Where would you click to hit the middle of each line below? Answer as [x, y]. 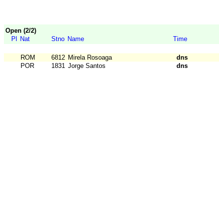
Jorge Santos [87, 66]
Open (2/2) [21, 31]
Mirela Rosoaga [90, 58]
